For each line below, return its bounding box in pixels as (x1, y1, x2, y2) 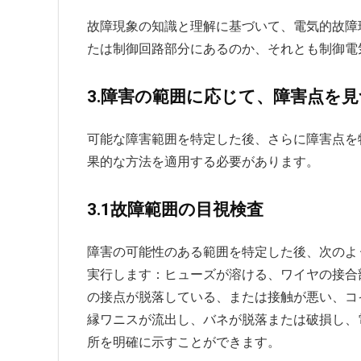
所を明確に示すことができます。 (87, 334, 280, 350)
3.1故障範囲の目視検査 (87, 199, 263, 219)
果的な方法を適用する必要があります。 (87, 153, 319, 169)
